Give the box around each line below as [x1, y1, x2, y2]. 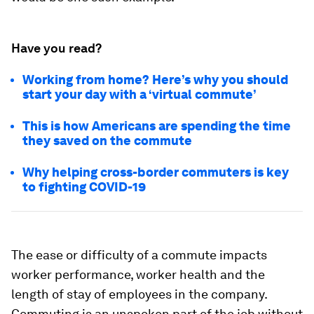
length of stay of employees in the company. [11, 287, 267, 301]
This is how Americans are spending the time [22, 118, 291, 133]
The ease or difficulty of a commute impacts [11, 247, 267, 262]
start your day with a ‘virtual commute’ [22, 87, 257, 102]
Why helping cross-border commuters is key [22, 165, 289, 179]
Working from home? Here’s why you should [22, 72, 288, 87]
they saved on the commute [22, 133, 192, 148]
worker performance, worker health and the [11, 267, 265, 282]
